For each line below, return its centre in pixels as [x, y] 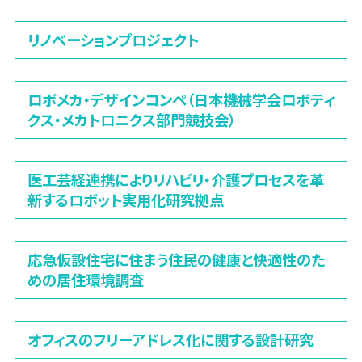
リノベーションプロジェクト [113, 40]
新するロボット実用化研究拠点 [125, 200]
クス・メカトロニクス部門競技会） [131, 120]
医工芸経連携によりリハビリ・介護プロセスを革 [175, 180]
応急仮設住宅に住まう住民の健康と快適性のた [176, 260]
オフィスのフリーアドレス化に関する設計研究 [170, 339]
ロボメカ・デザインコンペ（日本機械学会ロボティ [181, 100]
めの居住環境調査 [85, 280]
